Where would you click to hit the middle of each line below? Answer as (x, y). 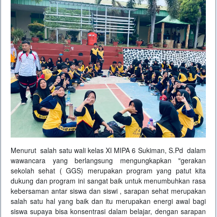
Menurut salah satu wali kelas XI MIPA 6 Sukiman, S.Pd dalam (108, 150)
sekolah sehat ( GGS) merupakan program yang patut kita (108, 170)
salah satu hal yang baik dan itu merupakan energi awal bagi (108, 201)
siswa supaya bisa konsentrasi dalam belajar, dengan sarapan (108, 211)
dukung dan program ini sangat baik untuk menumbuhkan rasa (108, 180)
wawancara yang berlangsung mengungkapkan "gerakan (108, 160)
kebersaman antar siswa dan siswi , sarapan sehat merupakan (108, 191)
